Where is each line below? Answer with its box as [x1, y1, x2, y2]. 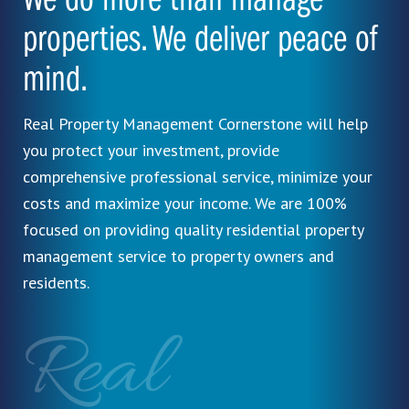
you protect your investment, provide [23, 140, 279, 162]
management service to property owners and [23, 246, 334, 267]
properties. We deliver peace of [23, 23, 377, 60]
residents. [23, 272, 89, 294]
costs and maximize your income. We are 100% [23, 193, 347, 215]
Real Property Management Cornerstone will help [23, 113, 368, 135]
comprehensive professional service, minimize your [23, 166, 372, 188]
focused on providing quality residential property [23, 219, 363, 241]
